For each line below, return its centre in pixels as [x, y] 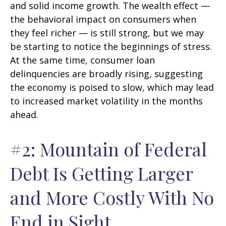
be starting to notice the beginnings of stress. [111, 47]
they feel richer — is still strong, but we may [107, 33]
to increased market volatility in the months [106, 101]
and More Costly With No [112, 197]
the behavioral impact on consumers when [103, 19]
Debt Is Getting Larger [101, 173]
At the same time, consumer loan [82, 60]
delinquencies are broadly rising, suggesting [106, 74]
